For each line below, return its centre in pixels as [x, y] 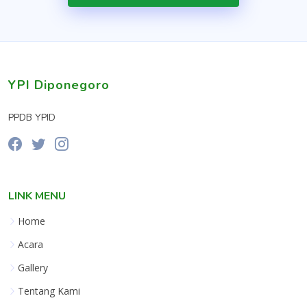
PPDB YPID [32, 118]
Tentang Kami [49, 291]
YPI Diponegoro [59, 85]
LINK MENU [37, 196]
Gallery [33, 267]
